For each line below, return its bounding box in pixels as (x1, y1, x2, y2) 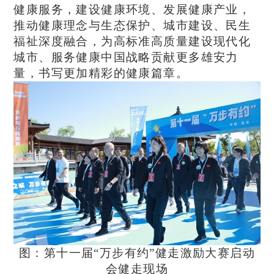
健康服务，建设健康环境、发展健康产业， (13, 3, 251, 17)
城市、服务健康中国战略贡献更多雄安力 (13, 51, 239, 64)
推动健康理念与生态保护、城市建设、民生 (13, 19, 251, 32)
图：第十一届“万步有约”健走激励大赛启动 (18, 246, 256, 259)
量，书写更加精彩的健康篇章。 (13, 67, 189, 80)
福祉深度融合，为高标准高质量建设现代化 (13, 35, 251, 48)
